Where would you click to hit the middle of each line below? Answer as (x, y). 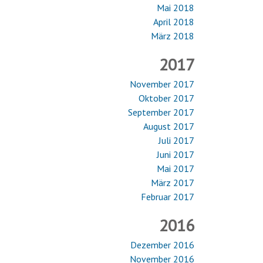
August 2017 (169, 126)
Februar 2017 (168, 197)
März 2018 (173, 36)
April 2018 (174, 22)
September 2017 (161, 112)
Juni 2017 (176, 154)
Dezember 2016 (162, 245)
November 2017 (162, 84)
